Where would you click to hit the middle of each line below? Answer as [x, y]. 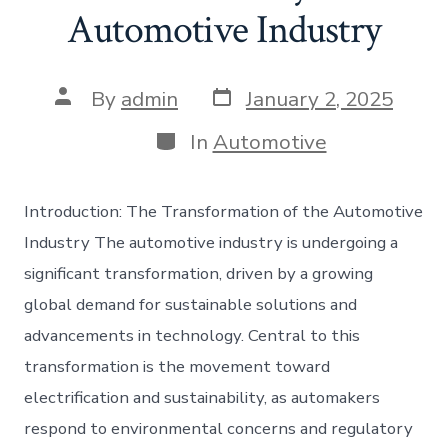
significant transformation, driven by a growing [199, 273]
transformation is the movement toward [177, 366]
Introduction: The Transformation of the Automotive [224, 211]
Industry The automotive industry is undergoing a [211, 242]
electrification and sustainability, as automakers [202, 397]
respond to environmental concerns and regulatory [219, 428]
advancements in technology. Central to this [192, 335]
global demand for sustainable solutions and [191, 304]
